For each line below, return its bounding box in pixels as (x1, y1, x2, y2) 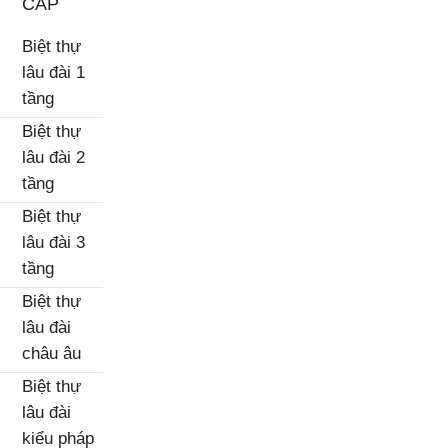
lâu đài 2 (22, 147, 85, 168)
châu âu (22, 343, 81, 364)
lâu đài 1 (22, 62, 85, 83)
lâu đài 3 (22, 232, 85, 253)
